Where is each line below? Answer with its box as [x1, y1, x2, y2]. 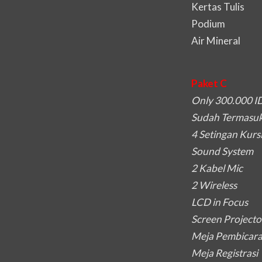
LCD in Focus [191, 196, 248, 209]
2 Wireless [191, 179, 237, 192]
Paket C [191, 77, 227, 90]
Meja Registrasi [191, 247, 258, 260]
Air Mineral [191, 35, 240, 47]
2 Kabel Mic [191, 162, 243, 175]
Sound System [191, 145, 253, 158]
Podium [191, 18, 225, 30]
